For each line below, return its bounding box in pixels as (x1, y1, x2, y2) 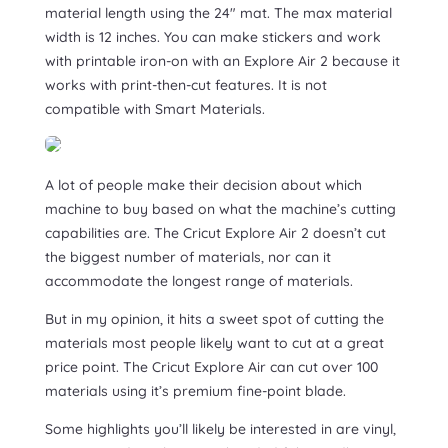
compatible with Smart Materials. (44, 100, 265, 119)
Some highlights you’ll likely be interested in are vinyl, (44, 420, 396, 439)
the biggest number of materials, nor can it (44, 248, 331, 267)
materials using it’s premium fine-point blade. (44, 382, 346, 401)
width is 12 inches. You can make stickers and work (44, 28, 381, 47)
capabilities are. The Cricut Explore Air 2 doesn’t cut (44, 224, 386, 243)
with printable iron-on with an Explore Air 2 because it (44, 52, 400, 71)
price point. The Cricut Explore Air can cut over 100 (44, 358, 378, 377)
